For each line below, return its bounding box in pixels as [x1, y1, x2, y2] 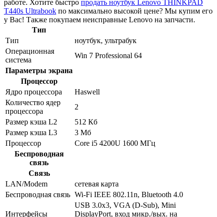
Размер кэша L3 [5, 128, 57, 137]
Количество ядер [5, 98, 61, 107]
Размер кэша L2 [5, 118, 57, 126]
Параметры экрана [5, 66, 73, 75]
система [5, 56, 31, 64]
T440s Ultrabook [4, 7, 56, 15]
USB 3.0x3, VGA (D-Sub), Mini [75, 201, 176, 210]
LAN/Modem [5, 180, 47, 188]
